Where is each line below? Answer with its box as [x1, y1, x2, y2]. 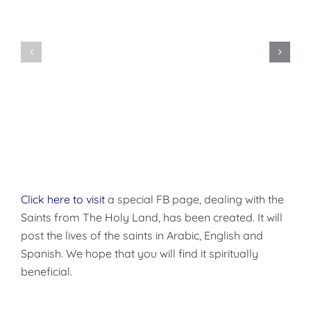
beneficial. [21, 264, 72, 278]
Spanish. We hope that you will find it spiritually [21, 246, 258, 260]
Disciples [230, 52, 280, 69]
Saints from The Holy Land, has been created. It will [21, 210, 283, 224]
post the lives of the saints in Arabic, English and [21, 228, 263, 242]
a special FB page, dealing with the [105, 192, 284, 206]
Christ [230, 78, 263, 95]
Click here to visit [21, 192, 105, 206]
